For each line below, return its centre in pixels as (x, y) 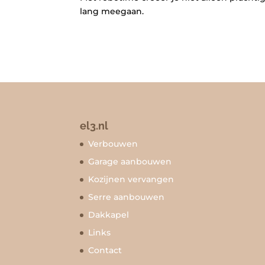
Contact (105, 250)
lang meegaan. (112, 11)
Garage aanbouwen (130, 161)
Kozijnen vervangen (131, 179)
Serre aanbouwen (126, 197)
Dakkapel (108, 214)
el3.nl (94, 125)
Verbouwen (113, 143)
